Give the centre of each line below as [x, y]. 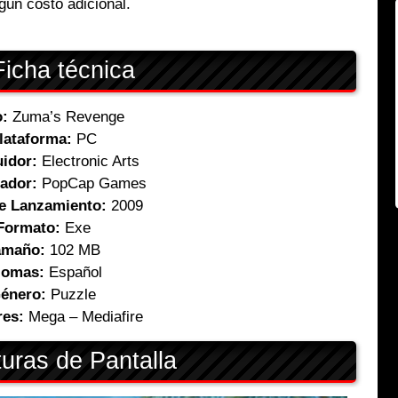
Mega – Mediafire [84, 317]
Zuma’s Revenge [66, 117]
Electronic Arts [88, 162]
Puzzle [72, 295]
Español [74, 273]
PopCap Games [92, 184]
